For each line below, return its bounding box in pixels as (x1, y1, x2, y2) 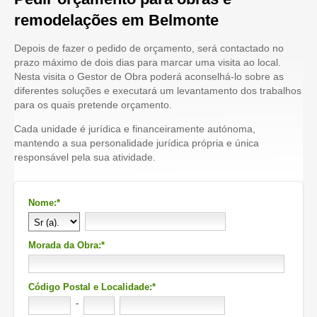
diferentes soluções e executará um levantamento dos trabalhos (14, 85, 301, 96)
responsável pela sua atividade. (14, 151, 156, 163)
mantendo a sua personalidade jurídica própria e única (14, 137, 259, 149)
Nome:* (28, 197, 60, 208)
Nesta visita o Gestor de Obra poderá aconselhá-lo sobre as (14, 71, 284, 82)
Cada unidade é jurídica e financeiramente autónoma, (14, 123, 255, 134)
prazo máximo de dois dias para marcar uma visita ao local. (14, 57, 281, 68)
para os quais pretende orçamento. (14, 99, 172, 110)
